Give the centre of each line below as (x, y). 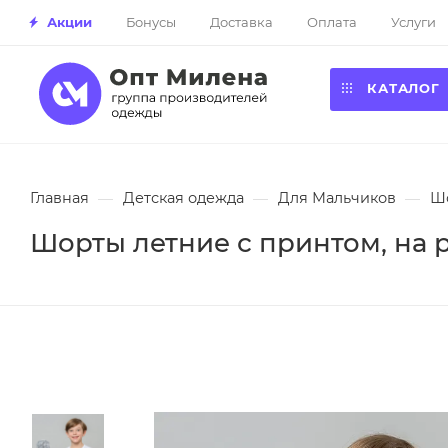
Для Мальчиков (337, 198)
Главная (59, 198)
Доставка (241, 21)
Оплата (332, 21)
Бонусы (151, 21)
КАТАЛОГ (403, 88)
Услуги (413, 21)
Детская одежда (183, 198)
